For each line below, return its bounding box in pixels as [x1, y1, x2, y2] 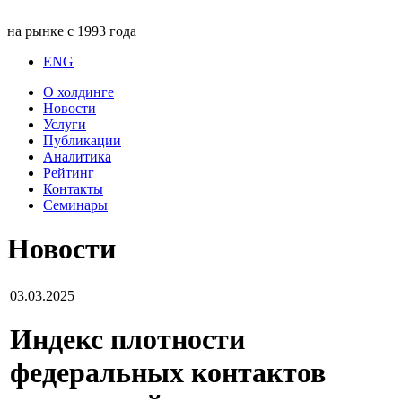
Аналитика [43, 149, 111, 164]
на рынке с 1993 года [7, 23, 136, 39]
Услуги [43, 117, 86, 132]
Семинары [43, 197, 108, 213]
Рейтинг [43, 165, 94, 180]
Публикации [43, 133, 121, 148]
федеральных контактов [10, 356, 326, 389]
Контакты [43, 181, 103, 197]
